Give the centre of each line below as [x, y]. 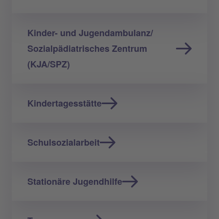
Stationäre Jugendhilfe [75, 181]
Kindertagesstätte [65, 103]
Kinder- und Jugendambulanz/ [90, 33]
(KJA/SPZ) [49, 64]
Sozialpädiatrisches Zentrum [87, 48]
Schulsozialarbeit [64, 142]
